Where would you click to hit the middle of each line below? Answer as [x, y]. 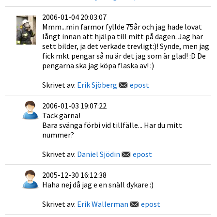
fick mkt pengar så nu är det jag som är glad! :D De [124, 56]
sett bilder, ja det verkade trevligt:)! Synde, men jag [126, 46]
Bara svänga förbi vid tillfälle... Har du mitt [112, 125]
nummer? [58, 135]
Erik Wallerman [103, 204]
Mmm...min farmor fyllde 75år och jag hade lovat [122, 27]
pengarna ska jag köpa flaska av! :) [98, 65]
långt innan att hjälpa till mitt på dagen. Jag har [123, 36]
